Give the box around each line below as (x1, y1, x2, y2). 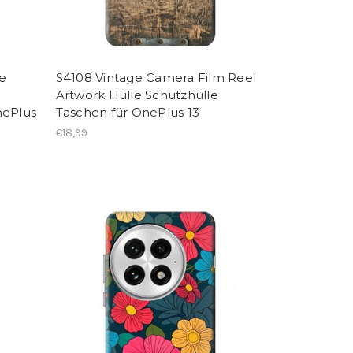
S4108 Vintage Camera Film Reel (55, 69, 257, 85)
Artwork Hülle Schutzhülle (55, 87, 218, 102)
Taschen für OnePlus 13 (55, 104, 200, 120)
